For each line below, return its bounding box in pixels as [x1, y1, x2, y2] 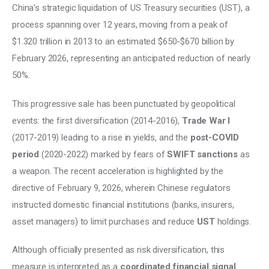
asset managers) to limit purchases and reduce [12, 216, 198, 227]
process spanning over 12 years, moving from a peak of [12, 19, 231, 31]
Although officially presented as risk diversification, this [12, 244, 228, 256]
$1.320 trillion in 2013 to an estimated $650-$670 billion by [12, 36, 237, 47]
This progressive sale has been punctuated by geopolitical [12, 98, 238, 109]
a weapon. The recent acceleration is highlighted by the [12, 165, 226, 177]
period [12, 148, 40, 160]
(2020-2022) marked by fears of [39, 148, 168, 160]
